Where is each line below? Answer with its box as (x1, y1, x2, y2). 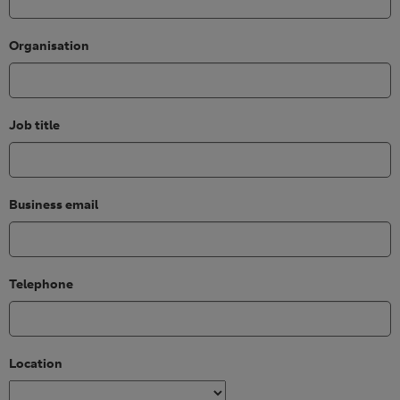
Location (9, 355, 62, 371)
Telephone (9, 276, 73, 291)
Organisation (9, 37, 89, 53)
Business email (9, 196, 98, 212)
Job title (9, 117, 60, 132)
